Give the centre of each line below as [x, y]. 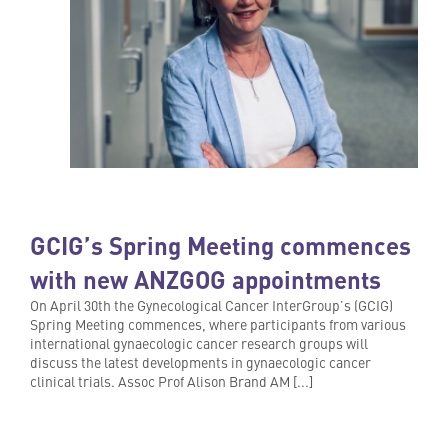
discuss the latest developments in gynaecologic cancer [200, 361]
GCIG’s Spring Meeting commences [220, 244]
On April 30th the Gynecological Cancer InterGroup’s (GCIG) [211, 304]
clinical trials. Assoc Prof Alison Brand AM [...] [171, 380]
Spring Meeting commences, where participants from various [218, 323]
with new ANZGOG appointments [205, 278]
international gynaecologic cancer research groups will [199, 342]
